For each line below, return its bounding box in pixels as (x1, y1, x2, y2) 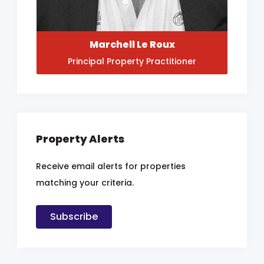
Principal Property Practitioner (68, 55, 196, 67)
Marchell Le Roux (89, 37, 175, 51)
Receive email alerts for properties (36, 160, 186, 172)
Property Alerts (36, 131, 124, 146)
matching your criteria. (36, 176, 134, 189)
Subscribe (50, 209, 98, 223)
